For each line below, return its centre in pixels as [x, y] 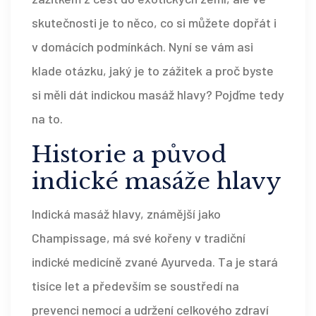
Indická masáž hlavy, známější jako [126, 214]
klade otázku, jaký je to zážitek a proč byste [153, 71]
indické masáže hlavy [157, 182]
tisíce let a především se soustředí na [135, 286]
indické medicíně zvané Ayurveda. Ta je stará [155, 262]
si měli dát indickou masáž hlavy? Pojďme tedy [158, 95]
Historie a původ [129, 155]
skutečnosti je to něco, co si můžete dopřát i [154, 23]
